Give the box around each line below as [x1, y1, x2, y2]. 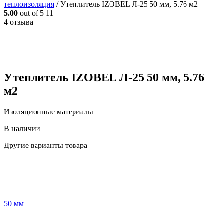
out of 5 [18, 9, 44, 17]
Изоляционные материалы [4, 107, 93, 116]
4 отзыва [4, 18, 33, 26]
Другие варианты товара [4, 141, 87, 149]
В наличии [4, 124, 40, 133]
